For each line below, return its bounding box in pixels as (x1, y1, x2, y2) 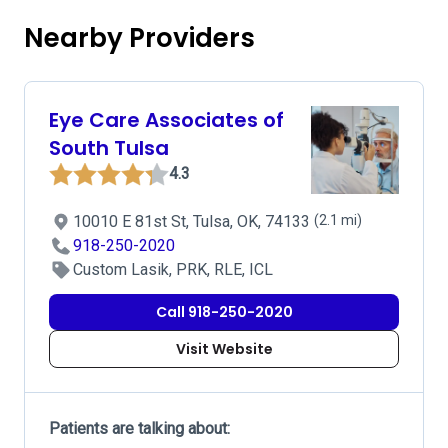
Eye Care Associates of (49, 106, 284, 134)
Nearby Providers (24, 20, 255, 56)
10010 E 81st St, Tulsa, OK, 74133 (73, 212, 314, 231)
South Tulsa (49, 134, 169, 162)
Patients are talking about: (49, 419, 230, 438)
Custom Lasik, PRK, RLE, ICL (73, 260, 273, 279)
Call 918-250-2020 (155, 302, 293, 322)
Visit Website (175, 339, 273, 359)
